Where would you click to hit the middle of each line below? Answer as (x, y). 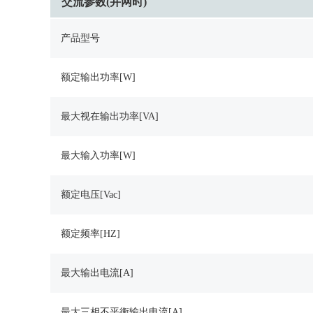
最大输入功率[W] (98, 155)
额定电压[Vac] (91, 195)
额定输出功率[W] (98, 77)
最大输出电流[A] (97, 273)
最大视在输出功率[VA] (110, 116)
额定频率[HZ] (90, 234)
